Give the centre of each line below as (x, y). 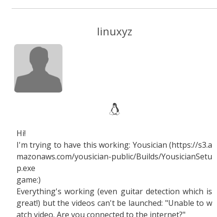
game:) (29, 180)
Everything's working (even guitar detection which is (114, 191)
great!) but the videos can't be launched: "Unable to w (114, 203)
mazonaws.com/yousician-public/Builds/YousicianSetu (114, 156)
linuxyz (114, 31)
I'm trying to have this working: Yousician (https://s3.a (114, 145)
